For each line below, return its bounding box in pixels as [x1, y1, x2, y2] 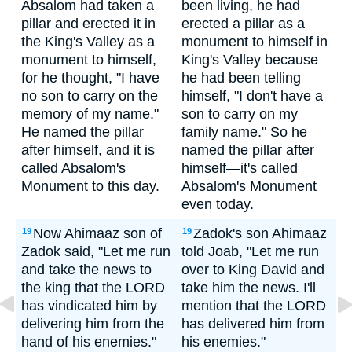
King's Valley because [181, 52, 318, 68]
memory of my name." [21, 106, 159, 122]
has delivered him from [181, 316, 324, 332]
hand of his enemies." [21, 334, 156, 350]
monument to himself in [181, 34, 328, 49]
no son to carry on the [21, 88, 158, 104]
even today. [181, 196, 254, 212]
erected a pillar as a [181, 16, 305, 31]
